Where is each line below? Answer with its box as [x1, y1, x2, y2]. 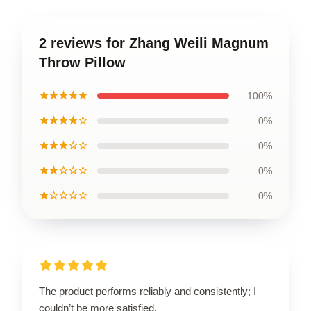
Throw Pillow [39, 54, 126, 70]
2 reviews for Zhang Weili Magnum [39, 35, 269, 51]
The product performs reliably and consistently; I [39, 285, 256, 297]
